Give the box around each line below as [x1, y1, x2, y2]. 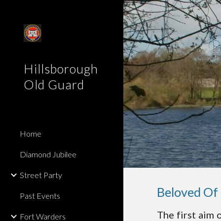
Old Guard [24, 77, 84, 92]
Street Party [20, 170, 62, 180]
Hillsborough [24, 61, 98, 76]
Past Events [20, 191, 60, 200]
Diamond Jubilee [20, 149, 76, 159]
